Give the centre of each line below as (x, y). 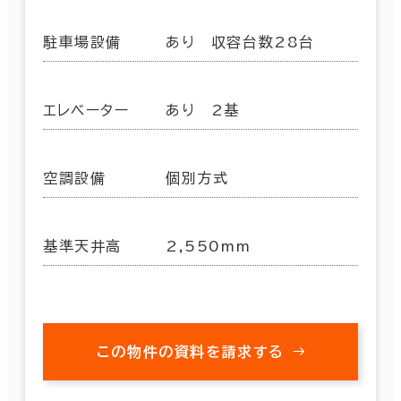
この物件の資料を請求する (191, 351)
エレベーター (86, 110)
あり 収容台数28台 (240, 42)
